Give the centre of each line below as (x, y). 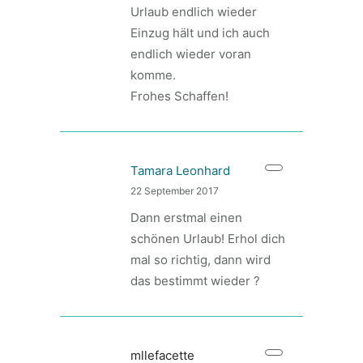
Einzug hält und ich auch (200, 33)
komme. (153, 75)
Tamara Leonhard (180, 171)
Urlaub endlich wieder (194, 12)
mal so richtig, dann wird (201, 260)
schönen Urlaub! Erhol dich (208, 239)
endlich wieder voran (191, 54)
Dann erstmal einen (186, 218)
